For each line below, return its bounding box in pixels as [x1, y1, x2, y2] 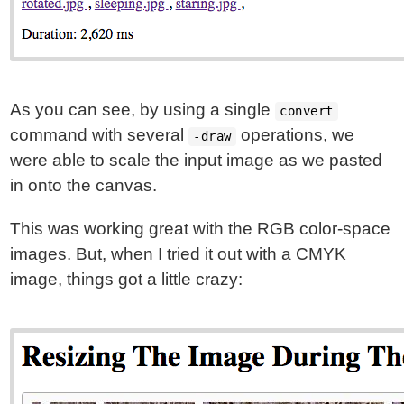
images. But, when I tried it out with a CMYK [10, 244, 347, 263]
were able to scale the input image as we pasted [10, 151, 383, 170]
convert [280, 104, 334, 118]
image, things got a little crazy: [10, 270, 243, 289]
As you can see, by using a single [10, 100, 276, 119]
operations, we [235, 125, 354, 144]
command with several [10, 125, 189, 144]
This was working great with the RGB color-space [10, 219, 391, 238]
